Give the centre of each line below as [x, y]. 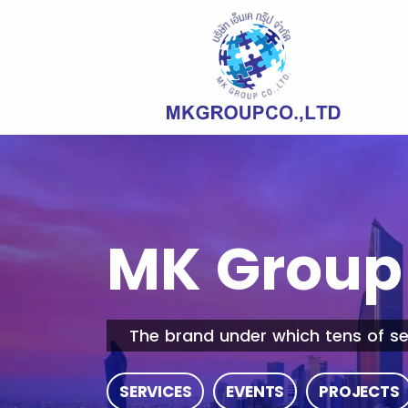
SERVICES [156, 392]
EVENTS [255, 392]
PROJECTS [359, 392]
